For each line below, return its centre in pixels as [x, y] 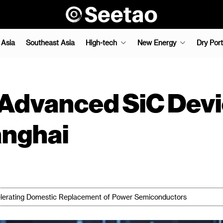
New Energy [157, 43]
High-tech [101, 43]
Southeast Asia [50, 43]
